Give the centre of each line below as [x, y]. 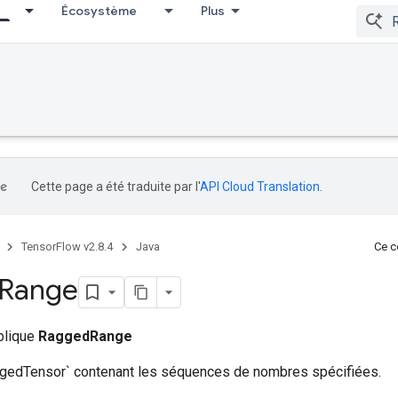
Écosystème [99, 11]
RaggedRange [85, 336]
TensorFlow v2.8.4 [67, 247]
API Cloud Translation [260, 187]
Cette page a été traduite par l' [115, 187]
